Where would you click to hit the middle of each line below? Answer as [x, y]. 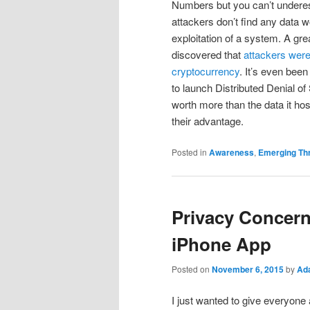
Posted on [192, 268]
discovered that [208, 55]
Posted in [189, 152]
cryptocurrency [206, 71]
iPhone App [221, 244]
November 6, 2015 [248, 269]
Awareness [231, 153]
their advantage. [208, 121]
